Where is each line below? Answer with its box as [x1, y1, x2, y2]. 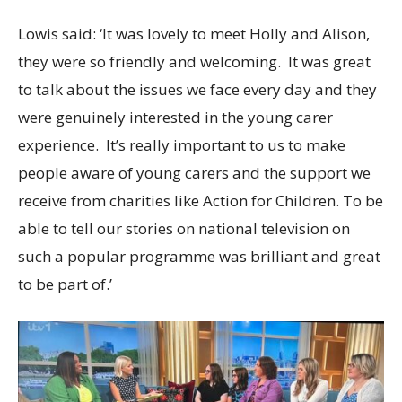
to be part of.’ [18, 274, 112, 295]
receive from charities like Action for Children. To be [18, 190, 383, 212]
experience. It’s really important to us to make [18, 135, 345, 156]
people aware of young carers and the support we [18, 162, 371, 184]
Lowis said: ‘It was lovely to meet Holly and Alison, [18, 23, 370, 45]
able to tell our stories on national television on [18, 218, 350, 240]
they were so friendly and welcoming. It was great [18, 51, 371, 73]
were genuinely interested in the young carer [18, 107, 333, 128]
